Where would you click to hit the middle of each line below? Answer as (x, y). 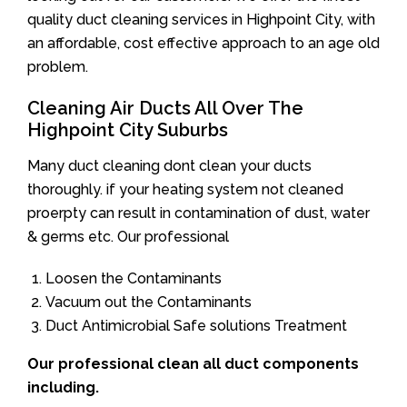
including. (63, 387)
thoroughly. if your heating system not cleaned (185, 189)
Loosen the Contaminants (134, 278)
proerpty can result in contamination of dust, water (199, 213)
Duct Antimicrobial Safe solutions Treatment (196, 326)
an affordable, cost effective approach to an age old (203, 43)
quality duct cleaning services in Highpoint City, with (201, 20)
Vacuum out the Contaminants (149, 302)
